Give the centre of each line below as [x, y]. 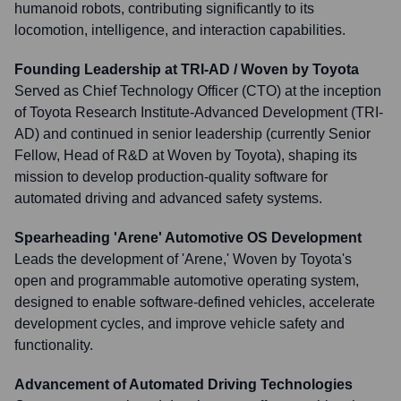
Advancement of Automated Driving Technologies [183, 384]
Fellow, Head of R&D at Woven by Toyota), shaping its [186, 155]
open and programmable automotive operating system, [187, 281]
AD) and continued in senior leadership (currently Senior [192, 134]
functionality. [54, 345]
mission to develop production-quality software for [171, 177]
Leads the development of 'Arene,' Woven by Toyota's [183, 259]
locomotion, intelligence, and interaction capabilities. [180, 30]
